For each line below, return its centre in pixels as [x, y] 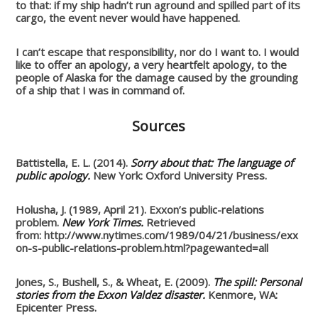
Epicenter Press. [56, 307]
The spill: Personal [258, 281]
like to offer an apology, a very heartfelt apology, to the [152, 64]
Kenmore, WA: [243, 294]
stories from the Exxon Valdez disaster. [112, 294]
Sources [159, 126]
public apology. [55, 175]
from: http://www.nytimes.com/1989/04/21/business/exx [157, 235]
